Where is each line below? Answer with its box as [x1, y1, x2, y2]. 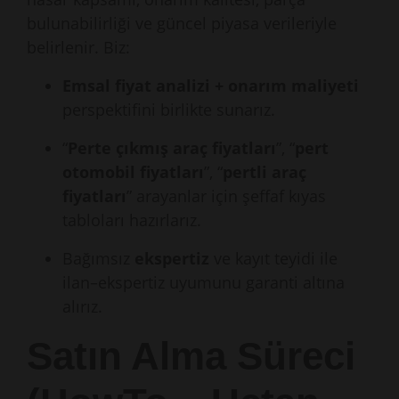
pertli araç [223, 161, 306, 183]
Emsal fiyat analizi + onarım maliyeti [62, 75, 359, 96]
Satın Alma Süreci [27, 334, 355, 378]
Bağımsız [62, 248, 134, 269]
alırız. [62, 296, 102, 317]
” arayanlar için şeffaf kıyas [126, 185, 326, 207]
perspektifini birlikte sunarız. [62, 99, 275, 120]
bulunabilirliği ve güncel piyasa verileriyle [27, 12, 337, 34]
